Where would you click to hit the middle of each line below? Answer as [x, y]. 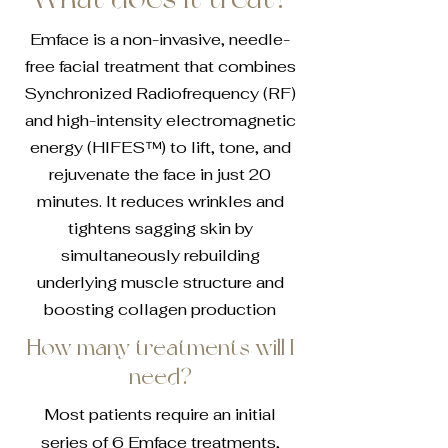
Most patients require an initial [160, 414]
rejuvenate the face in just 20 [160, 174]
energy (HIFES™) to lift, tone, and [160, 147]
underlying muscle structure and [160, 282]
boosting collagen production [160, 309]
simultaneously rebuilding [160, 255]
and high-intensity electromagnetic [160, 120]
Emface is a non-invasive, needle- [160, 39]
